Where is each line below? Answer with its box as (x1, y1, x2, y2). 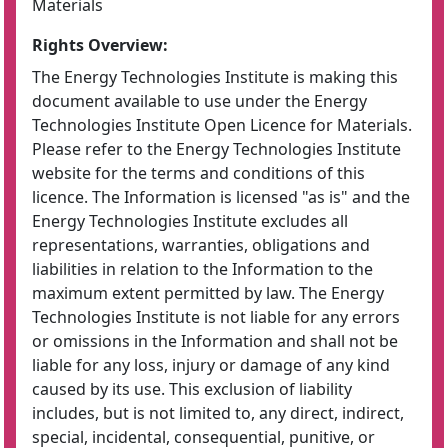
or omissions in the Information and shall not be (32, 330, 398, 352)
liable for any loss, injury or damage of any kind (32, 354, 390, 376)
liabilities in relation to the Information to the (32, 258, 373, 280)
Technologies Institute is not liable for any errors (32, 306, 400, 328)
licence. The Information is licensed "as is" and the (32, 186, 410, 208)
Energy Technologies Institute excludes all (32, 210, 348, 232)
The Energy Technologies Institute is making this (32, 66, 398, 88)
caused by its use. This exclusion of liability (32, 378, 352, 400)
